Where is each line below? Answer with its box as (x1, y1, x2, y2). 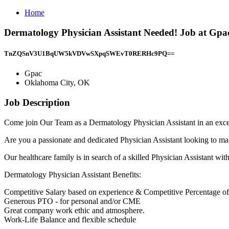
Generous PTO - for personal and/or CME (4, 196, 141, 205)
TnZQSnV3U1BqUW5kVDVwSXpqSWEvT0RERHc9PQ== (4, 49, 174, 57)
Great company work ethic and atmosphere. (4, 205, 145, 215)
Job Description (4, 97, 70, 108)
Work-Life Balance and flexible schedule (4, 215, 136, 224)
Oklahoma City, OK (25, 78, 90, 87)
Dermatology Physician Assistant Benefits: (4, 170, 141, 179)
